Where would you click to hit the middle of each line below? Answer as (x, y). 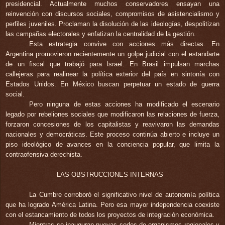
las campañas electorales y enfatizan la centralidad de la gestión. (101, 34)
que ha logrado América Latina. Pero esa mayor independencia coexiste (113, 204)
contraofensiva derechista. (44, 154)
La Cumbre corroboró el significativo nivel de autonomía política (124, 194)
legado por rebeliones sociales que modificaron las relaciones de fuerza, (113, 114)
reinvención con (30, 14)
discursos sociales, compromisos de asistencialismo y (137, 14)
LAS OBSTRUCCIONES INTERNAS (108, 174)
